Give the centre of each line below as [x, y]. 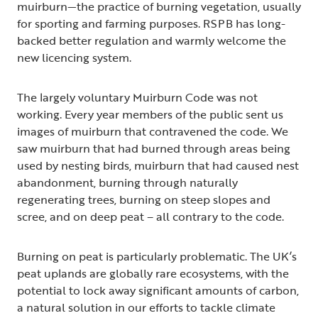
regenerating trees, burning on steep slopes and [144, 200]
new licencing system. [77, 58]
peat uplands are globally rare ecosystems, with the [153, 274]
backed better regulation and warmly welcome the [152, 41]
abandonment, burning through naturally [127, 183]
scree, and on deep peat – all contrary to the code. [152, 217]
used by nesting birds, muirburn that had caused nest [158, 166]
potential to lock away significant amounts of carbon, [158, 291]
